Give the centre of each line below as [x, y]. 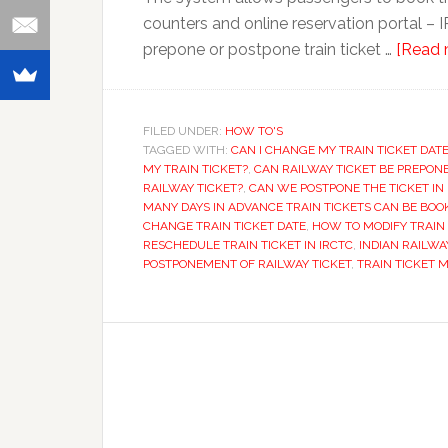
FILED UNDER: [184, 131]
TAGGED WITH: [187, 150]
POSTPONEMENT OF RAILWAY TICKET [247, 264]
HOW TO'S [254, 131]
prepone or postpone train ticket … [269, 49]
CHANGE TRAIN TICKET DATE [224, 226]
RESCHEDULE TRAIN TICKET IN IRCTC [248, 245]
